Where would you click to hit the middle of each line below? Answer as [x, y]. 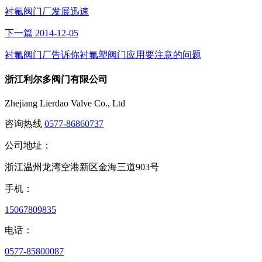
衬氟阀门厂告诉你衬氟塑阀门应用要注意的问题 [103, 54]
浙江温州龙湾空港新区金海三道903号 [82, 167]
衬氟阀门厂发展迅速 [47, 11]
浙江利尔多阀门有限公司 [56, 80]
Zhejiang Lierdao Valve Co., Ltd [65, 104]
